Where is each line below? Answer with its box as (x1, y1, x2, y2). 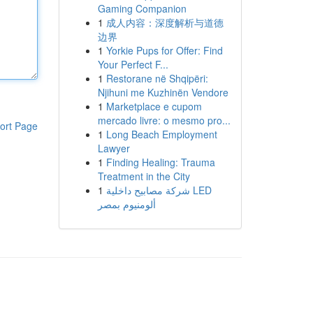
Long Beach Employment (105, 127, 217, 141)
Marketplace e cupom (105, 99, 202, 113)
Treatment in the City (97, 169, 190, 183)
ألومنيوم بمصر (97, 197, 156, 211)
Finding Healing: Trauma (105, 155, 215, 169)
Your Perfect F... (97, 57, 168, 71)
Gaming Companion (97, 1, 187, 15)
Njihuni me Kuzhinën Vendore (97, 85, 228, 99)
